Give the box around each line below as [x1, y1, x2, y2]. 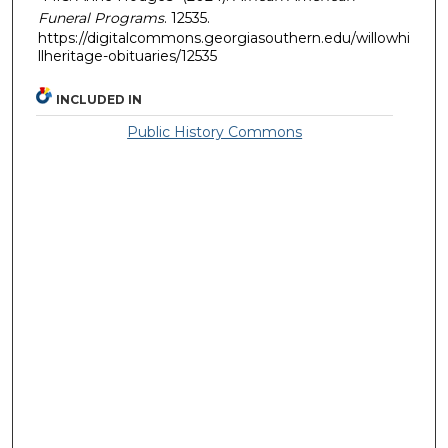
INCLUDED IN [56, 92, 143, 108]
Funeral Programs [38, 8, 164, 27]
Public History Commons [127, 123, 303, 142]
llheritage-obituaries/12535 [38, 46, 217, 65]
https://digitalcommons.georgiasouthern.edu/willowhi [38, 28, 410, 47]
